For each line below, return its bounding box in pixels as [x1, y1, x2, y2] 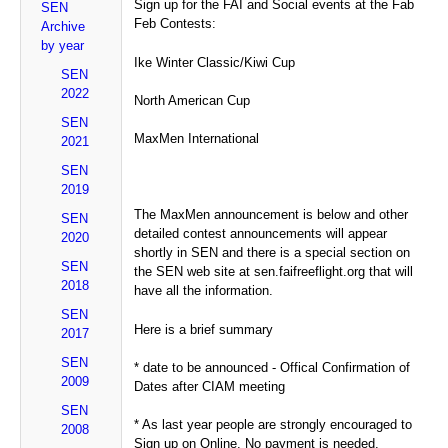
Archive [41, 18, 85, 34]
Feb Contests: [134, 16, 217, 32]
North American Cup [134, 92, 251, 108]
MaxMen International [134, 130, 264, 146]
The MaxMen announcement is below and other [134, 207, 409, 223]
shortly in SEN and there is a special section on [134, 245, 411, 261]
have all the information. [134, 283, 274, 299]
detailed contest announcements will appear [134, 226, 388, 242]
